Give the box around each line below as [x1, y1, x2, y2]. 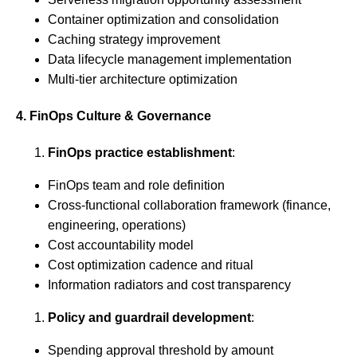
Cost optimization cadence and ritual [48, 258, 253, 273]
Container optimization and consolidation [48, 12, 279, 26]
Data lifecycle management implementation [48, 52, 292, 66]
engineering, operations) [48, 218, 186, 233]
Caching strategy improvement [48, 32, 220, 46]
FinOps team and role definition [48, 178, 225, 193]
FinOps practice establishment [48, 146, 232, 160]
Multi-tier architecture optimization [48, 72, 237, 86]
